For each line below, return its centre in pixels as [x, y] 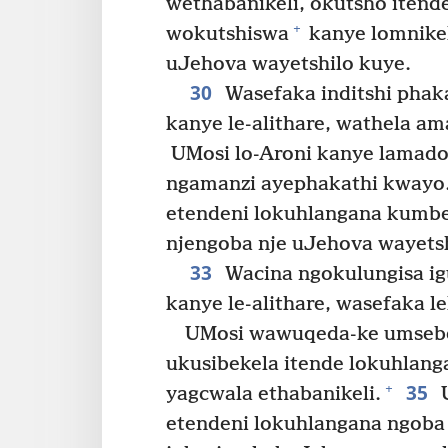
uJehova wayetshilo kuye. [288, 64]
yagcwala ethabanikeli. [273, 394]
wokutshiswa [227, 34]
